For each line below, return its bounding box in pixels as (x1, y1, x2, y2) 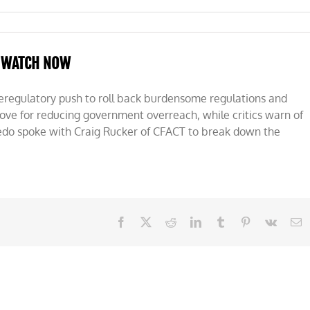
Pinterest (250, 216, 288, 227)
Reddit (176, 216, 205, 227)
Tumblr (226, 216, 257, 227)
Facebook (126, 216, 169, 227)
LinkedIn (201, 216, 241, 227)
